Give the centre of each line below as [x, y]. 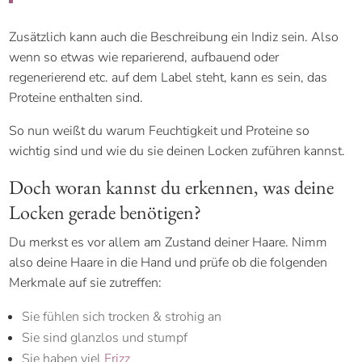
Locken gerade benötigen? [105, 212]
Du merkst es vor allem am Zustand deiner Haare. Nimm [168, 242]
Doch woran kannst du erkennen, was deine [172, 187]
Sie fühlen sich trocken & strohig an [122, 316]
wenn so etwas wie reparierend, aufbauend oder [144, 57]
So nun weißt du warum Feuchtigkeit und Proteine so [160, 130]
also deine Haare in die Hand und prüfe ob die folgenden [168, 262]
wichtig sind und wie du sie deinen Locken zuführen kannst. [177, 151]
